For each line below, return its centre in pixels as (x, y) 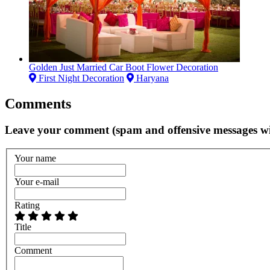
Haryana (151, 78)
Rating (27, 205)
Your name (35, 158)
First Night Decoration (80, 78)
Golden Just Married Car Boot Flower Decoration (124, 67)
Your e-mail (37, 181)
